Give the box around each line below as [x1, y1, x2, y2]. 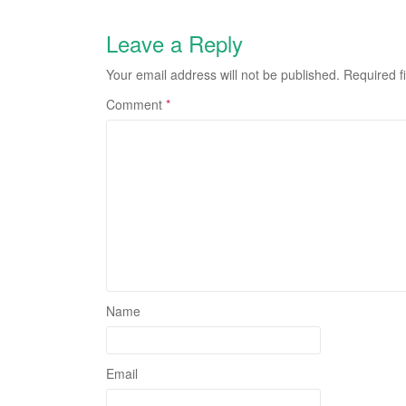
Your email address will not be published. [106, 64, 340, 83]
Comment [106, 94, 166, 113]
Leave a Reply [106, 26, 243, 59]
